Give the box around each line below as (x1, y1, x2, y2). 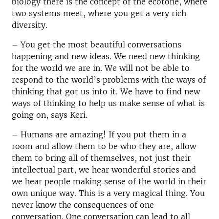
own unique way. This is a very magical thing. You (12, 188, 205, 198)
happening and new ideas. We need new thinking (12, 51, 200, 62)
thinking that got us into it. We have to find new (12, 87, 200, 97)
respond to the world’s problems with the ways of (12, 75, 206, 85)
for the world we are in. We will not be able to (12, 63, 190, 73)
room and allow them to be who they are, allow (12, 141, 196, 152)
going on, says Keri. (12, 110, 88, 120)
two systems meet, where (12, 8, 114, 19)
